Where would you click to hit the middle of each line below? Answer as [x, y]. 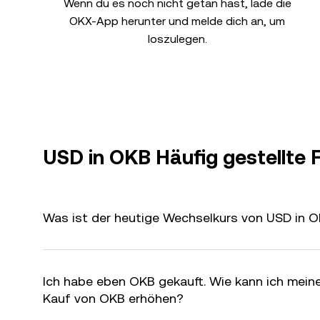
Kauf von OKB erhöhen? [113, 298]
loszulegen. [177, 39]
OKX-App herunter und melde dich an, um [177, 21]
